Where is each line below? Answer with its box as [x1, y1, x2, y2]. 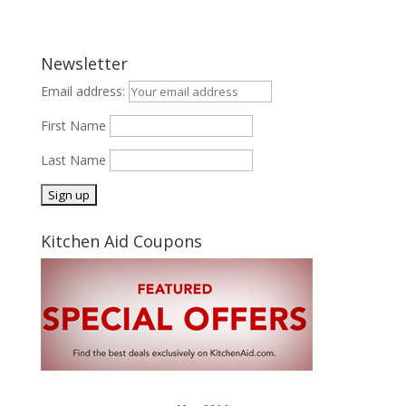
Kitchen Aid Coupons [40, 229, 202, 252]
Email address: [40, 82, 129, 100]
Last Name [40, 150, 106, 169]
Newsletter [40, 52, 128, 74]
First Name [40, 116, 106, 134]
